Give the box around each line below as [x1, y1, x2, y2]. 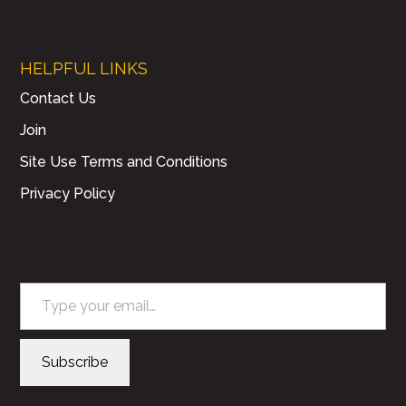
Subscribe [42, 353, 109, 371]
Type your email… [19, 272, 63, 290]
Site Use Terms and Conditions [20, 153, 228, 171]
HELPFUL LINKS [20, 59, 149, 79]
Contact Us [20, 90, 97, 108]
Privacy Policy [20, 185, 116, 203]
